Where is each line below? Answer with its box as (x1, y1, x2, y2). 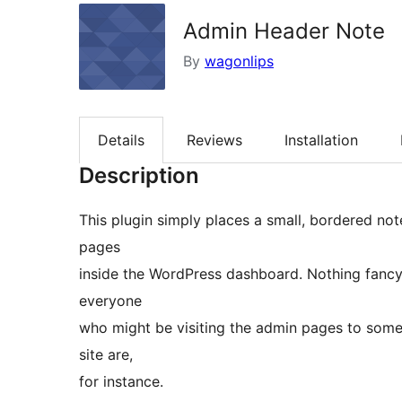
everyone (79, 292, 142, 310)
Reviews (187, 131, 242, 150)
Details (98, 131, 144, 150)
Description (79, 162, 199, 189)
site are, (79, 345, 133, 364)
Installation (284, 131, 358, 150)
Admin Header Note (183, 18, 385, 44)
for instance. (79, 372, 163, 391)
